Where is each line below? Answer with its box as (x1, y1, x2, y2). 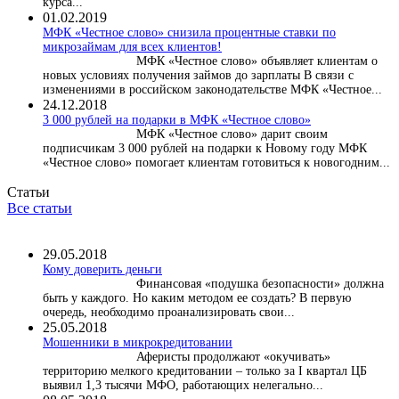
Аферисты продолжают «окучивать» (136, 349, 330, 363)
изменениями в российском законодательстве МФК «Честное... (43, 82, 382, 96)
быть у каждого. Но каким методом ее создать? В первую (43, 290, 351, 305)
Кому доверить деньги (43, 262, 162, 276)
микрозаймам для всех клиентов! (43, 39, 222, 53)
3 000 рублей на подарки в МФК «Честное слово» (43, 112, 311, 126)
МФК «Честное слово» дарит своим (136, 126, 328, 141)
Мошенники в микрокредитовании (43, 335, 232, 349)
